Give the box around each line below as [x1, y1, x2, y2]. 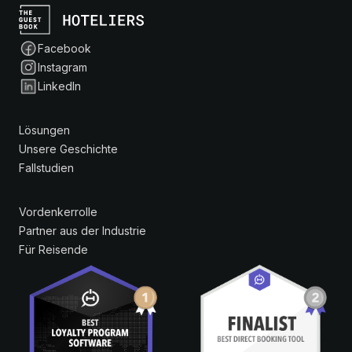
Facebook [38, 42, 91, 56]
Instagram [38, 60, 87, 75]
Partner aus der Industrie [19, 224, 146, 238]
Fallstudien [19, 161, 74, 175]
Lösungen [19, 123, 70, 137]
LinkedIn [38, 79, 81, 93]
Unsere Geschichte [19, 142, 118, 156]
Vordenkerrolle [19, 205, 97, 219]
